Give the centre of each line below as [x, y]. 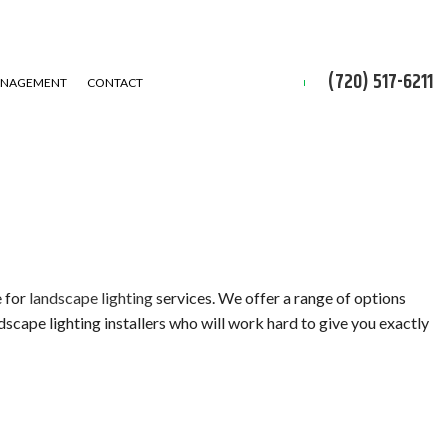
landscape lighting [91, 297]
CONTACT [115, 82]
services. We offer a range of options [279, 297]
